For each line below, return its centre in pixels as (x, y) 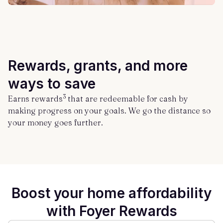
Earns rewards (35, 99)
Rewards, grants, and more (98, 66)
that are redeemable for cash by (128, 99)
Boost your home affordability (111, 193)
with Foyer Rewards (111, 211)
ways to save (52, 84)
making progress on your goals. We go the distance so (109, 111)
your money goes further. (56, 122)
